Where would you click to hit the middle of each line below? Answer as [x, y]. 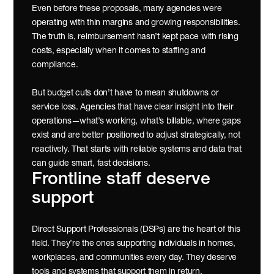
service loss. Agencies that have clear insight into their [133, 107]
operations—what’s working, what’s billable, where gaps [136, 121]
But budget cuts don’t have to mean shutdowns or [125, 93]
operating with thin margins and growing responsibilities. [136, 23]
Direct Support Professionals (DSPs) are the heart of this [136, 230]
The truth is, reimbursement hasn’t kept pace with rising [135, 37]
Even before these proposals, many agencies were [127, 9]
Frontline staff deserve [121, 180]
